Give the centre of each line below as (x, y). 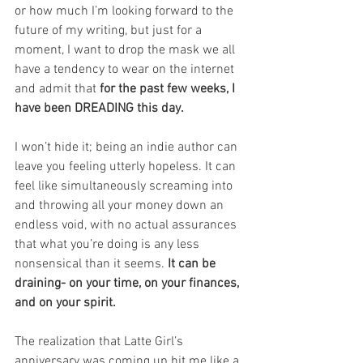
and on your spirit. (65, 303)
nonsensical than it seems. (91, 265)
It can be (193, 265)
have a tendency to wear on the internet (126, 70)
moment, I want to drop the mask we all (126, 51)
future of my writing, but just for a (110, 31)
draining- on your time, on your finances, (128, 284)
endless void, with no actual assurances (127, 226)
